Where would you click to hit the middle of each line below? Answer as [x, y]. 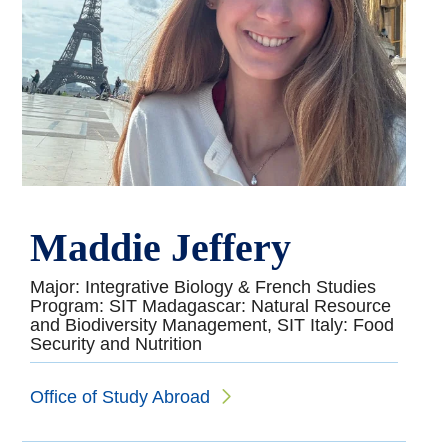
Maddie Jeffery [161, 247]
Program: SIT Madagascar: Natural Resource [211, 305]
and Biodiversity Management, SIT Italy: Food [212, 324]
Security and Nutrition [116, 343]
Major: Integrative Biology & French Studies [203, 286]
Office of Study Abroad [120, 397]
